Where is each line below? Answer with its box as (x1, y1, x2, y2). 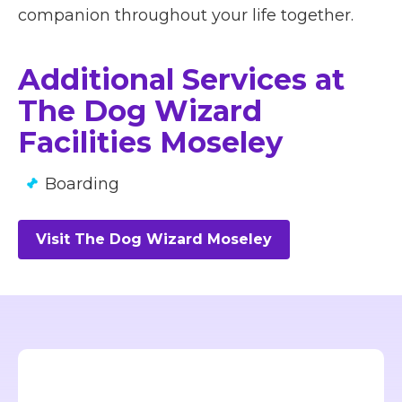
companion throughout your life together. (18, 5, 354, 26)
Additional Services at (18, 62, 345, 98)
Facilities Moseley (18, 125, 283, 161)
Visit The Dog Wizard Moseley (36, 231, 272, 249)
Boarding (45, 174, 119, 195)
